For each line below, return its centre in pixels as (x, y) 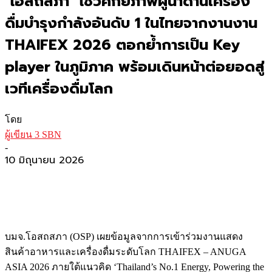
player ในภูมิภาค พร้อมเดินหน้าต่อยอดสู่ (135, 66)
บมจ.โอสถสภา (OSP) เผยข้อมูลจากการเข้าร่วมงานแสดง (124, 236)
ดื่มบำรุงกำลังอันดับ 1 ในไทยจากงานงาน (131, 23)
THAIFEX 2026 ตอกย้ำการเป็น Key (122, 45)
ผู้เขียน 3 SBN (33, 134)
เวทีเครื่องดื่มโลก (59, 88)
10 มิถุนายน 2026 (44, 160)
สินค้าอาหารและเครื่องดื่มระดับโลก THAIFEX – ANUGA (125, 251)
